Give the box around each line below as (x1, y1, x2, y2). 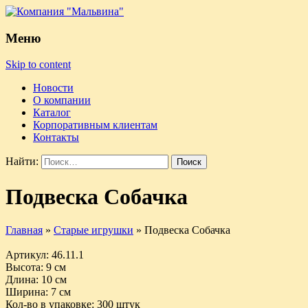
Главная (5, 224, 43, 236)
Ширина (5, 286, 45, 298)
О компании (33, 94, 91, 107)
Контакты (33, 131, 79, 144)
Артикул (5, 249, 46, 261)
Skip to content (5, 58, 71, 71)
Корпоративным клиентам (33, 119, 157, 131)
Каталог (33, 107, 71, 119)
